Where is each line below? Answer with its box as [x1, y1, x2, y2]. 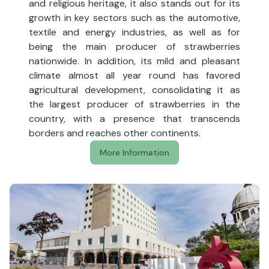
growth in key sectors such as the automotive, [29, 11, 240, 24]
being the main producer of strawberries [29, 40, 240, 53]
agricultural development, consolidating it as [29, 83, 240, 96]
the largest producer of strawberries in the [29, 97, 240, 110]
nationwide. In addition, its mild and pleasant [29, 54, 240, 67]
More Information [100, 147, 169, 158]
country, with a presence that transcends [29, 112, 240, 125]
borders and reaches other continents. [29, 126, 201, 139]
